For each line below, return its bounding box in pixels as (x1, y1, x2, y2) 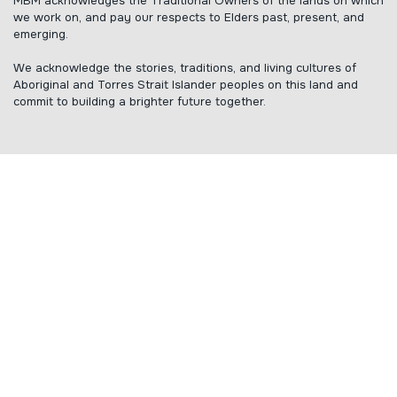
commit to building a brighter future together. (13, 93, 266, 109)
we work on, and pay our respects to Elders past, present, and (13, 9, 364, 25)
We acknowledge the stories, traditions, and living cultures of (13, 59, 356, 75)
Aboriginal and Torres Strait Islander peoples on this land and (13, 76, 358, 92)
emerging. (13, 26, 68, 42)
